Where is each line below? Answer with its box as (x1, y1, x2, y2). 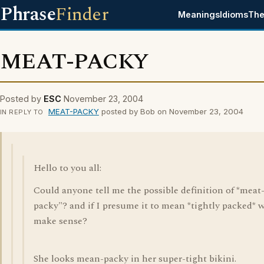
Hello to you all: (34, 161, 101, 175)
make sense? (34, 214, 87, 228)
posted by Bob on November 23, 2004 (98, 107, 243, 116)
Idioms (220, 9, 249, 19)
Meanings (178, 9, 220, 19)
